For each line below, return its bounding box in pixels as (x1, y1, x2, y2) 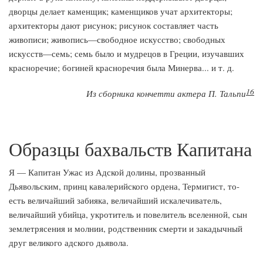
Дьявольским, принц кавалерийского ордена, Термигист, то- (9, 180, 240, 192)
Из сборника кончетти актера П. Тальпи (86, 87, 246, 99)
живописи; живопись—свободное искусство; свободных (9, 33, 225, 45)
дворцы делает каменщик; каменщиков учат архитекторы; (9, 5, 232, 17)
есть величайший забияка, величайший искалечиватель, (9, 194, 222, 206)
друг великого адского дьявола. (9, 237, 129, 248)
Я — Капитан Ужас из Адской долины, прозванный (9, 166, 205, 178)
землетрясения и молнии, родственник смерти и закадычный (9, 222, 242, 234)
